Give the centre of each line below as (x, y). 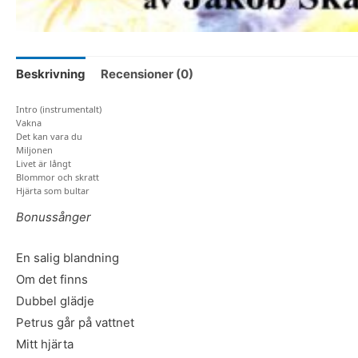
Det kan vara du (49, 137)
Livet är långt (44, 164)
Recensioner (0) (147, 74)
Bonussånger (54, 217)
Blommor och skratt (58, 177)
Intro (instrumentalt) (59, 109)
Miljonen (34, 150)
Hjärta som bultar (53, 191)
